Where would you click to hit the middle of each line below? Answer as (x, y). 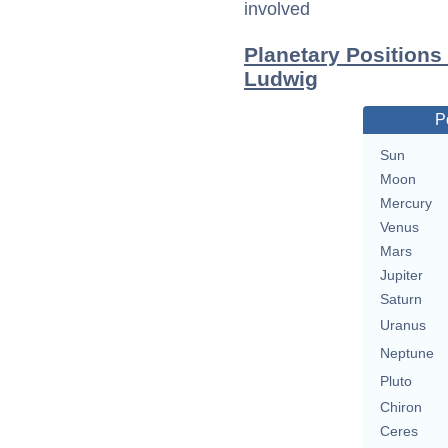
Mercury (405, 203)
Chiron (400, 407)
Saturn (400, 299)
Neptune (406, 353)
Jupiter (401, 275)
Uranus (402, 325)
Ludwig (281, 79)
